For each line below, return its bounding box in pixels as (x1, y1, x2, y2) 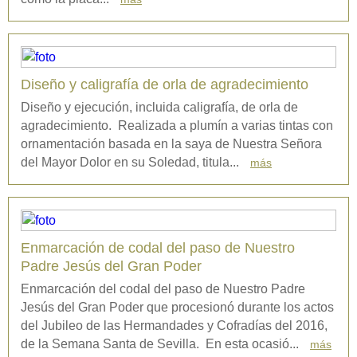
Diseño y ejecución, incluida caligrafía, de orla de (21, 100, 298, 114)
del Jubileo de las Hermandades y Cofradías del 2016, (21, 318, 328, 332)
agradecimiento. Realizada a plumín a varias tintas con (21, 118, 333, 132)
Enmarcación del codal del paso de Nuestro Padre (21, 281, 305, 296)
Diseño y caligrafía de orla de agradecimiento (21, 76, 308, 92)
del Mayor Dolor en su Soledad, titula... (21, 155, 242, 169)
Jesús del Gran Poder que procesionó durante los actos (21, 300, 334, 314)
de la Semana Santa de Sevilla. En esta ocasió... (21, 336, 302, 351)
